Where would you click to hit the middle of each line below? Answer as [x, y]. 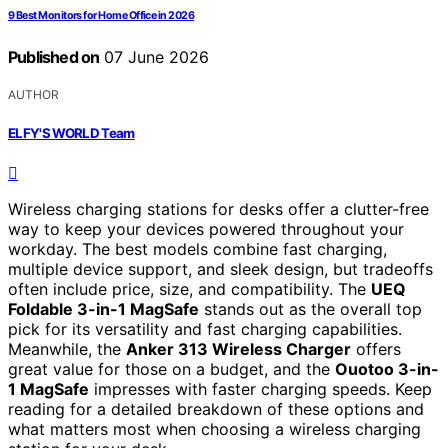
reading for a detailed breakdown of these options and [216, 408]
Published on [54, 57]
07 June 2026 [154, 57]
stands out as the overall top [310, 308]
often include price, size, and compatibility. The [189, 288]
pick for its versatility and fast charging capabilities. [205, 328]
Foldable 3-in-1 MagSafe [103, 308]
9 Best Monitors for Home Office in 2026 [101, 16]
